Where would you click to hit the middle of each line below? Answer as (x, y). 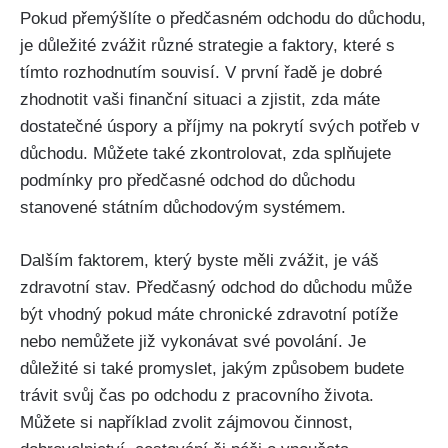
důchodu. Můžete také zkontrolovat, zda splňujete (205, 154)
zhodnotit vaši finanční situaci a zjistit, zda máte (200, 100)
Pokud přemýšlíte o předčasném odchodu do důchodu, (223, 19)
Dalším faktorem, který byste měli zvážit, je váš (199, 260)
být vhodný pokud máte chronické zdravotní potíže (209, 314)
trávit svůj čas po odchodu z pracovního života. (197, 395)
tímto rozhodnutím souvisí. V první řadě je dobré (201, 73)
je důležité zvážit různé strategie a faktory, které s (207, 46)
